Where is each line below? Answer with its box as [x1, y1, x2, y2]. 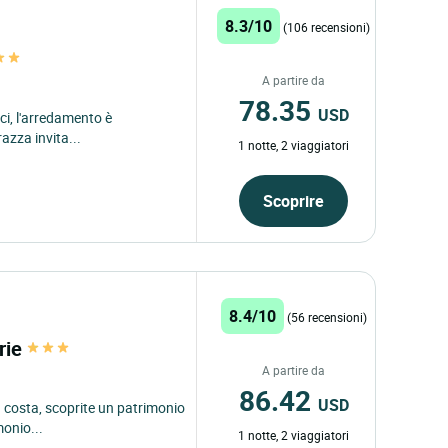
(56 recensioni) [286, 308, 367, 325]
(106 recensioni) [283, 18, 371, 35]
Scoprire [263, 189, 325, 212]
